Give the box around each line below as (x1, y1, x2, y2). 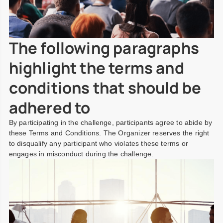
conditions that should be (8, 77, 202, 98)
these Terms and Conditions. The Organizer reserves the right (8, 128, 210, 137)
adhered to (8, 97, 91, 118)
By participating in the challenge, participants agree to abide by (8, 118, 213, 126)
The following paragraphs (8, 37, 199, 58)
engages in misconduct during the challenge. (8, 149, 154, 158)
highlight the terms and (8, 57, 184, 78)
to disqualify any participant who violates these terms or (8, 139, 188, 147)
